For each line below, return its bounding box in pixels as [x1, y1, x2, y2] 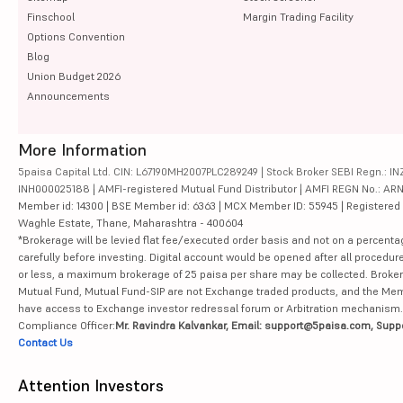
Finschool [27, 9, 75, 23]
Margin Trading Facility [242, 9, 354, 23]
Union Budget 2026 [27, 68, 121, 83]
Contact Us [18, 335, 73, 349]
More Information [18, 139, 147, 160]
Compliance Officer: [18, 318, 115, 332]
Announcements [27, 88, 110, 103]
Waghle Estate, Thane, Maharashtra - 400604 [18, 215, 243, 229]
